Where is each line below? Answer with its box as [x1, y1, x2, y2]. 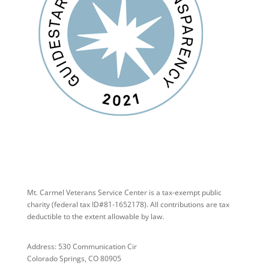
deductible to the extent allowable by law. [26, 211, 164, 222]
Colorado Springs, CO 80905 [26, 253, 121, 264]
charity [26, 199, 52, 210]
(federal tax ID [51, 199, 99, 210]
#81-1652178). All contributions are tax [98, 199, 229, 210]
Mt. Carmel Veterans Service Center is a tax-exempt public [26, 187, 222, 198]
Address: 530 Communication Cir [26, 241, 137, 252]
